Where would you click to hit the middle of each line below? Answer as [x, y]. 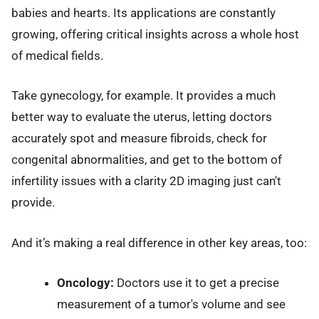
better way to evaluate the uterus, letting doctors [142, 117]
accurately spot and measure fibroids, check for [139, 138]
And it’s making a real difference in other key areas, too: [159, 242]
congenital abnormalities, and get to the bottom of [147, 160]
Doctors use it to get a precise [196, 282]
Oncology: [85, 282]
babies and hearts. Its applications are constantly [143, 12]
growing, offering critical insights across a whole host [155, 34]
